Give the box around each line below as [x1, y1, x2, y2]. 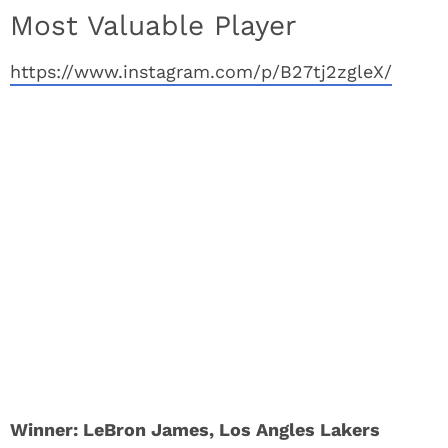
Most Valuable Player [10, 8, 296, 42]
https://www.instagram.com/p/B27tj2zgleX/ [10, 60, 392, 82]
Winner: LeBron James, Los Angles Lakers [10, 418, 380, 440]
